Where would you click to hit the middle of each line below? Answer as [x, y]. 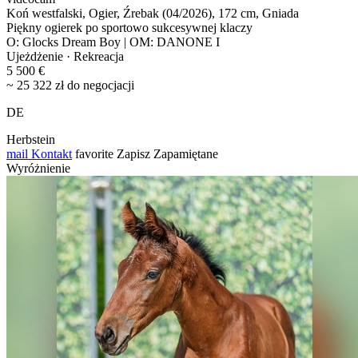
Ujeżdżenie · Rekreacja [65, 56]
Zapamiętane [186, 153]
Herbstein [31, 139]
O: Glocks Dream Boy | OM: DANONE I [113, 42]
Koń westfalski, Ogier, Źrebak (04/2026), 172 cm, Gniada [153, 13]
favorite [94, 153]
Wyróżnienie [38, 168]
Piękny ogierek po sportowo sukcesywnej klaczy [129, 27]
